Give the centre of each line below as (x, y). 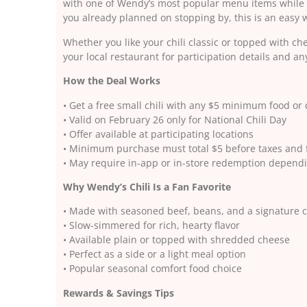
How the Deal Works (112, 81)
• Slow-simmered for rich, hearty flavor (151, 225)
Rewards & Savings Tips (119, 293)
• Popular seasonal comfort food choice (152, 269)
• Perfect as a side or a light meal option (155, 254)
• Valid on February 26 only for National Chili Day (175, 119)
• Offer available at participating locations (158, 134)
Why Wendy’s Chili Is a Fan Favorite (147, 186)
